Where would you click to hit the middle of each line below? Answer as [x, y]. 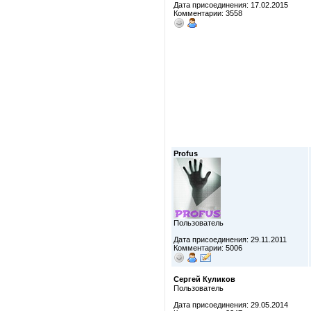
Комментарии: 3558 [208, 13]
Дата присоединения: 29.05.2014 [231, 305]
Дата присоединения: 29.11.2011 [230, 239]
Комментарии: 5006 [208, 248]
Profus [186, 153]
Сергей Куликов [204, 279]
